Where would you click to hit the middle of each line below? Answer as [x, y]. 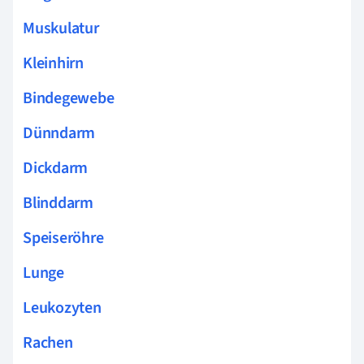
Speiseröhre [63, 238]
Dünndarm [59, 133]
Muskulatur [61, 28]
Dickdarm [56, 168]
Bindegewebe [69, 98]
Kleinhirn [53, 63]
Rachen [48, 342]
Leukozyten [62, 308]
